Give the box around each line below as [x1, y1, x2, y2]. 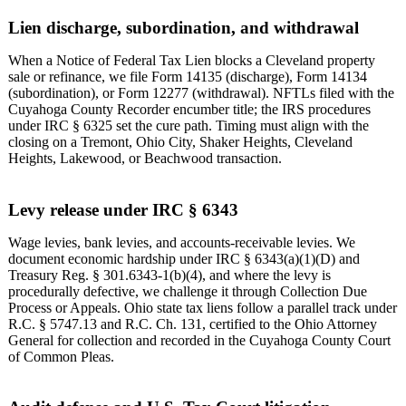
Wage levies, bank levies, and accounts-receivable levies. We [8, 234, 355, 250]
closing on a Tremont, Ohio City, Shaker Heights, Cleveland [8, 134, 353, 150]
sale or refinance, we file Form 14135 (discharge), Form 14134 [8, 69, 367, 84]
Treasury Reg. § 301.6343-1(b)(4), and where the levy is [8, 266, 331, 283]
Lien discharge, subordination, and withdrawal [8, 18, 359, 37]
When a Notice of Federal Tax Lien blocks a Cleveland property [8, 53, 375, 68]
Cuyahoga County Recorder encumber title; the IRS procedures [8, 101, 371, 117]
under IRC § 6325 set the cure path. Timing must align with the [8, 118, 369, 133]
